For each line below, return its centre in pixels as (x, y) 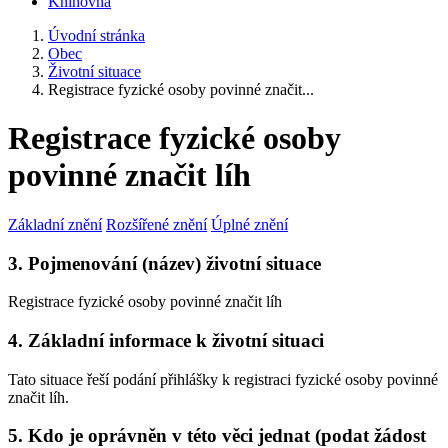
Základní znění (55, 224)
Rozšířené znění (156, 224)
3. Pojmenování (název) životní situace (164, 263)
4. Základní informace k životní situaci (166, 341)
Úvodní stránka (96, 35)
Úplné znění (249, 224)
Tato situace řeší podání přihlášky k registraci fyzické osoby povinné (223, 379)
